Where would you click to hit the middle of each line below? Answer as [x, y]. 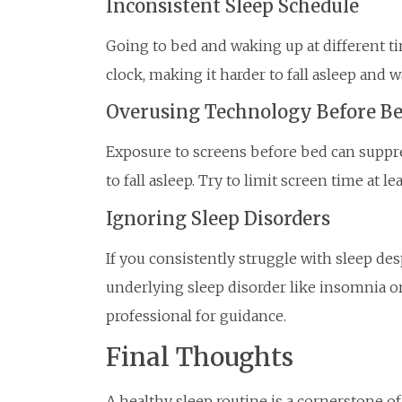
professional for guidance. [196, 315]
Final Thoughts [200, 357]
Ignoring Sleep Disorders [218, 218]
